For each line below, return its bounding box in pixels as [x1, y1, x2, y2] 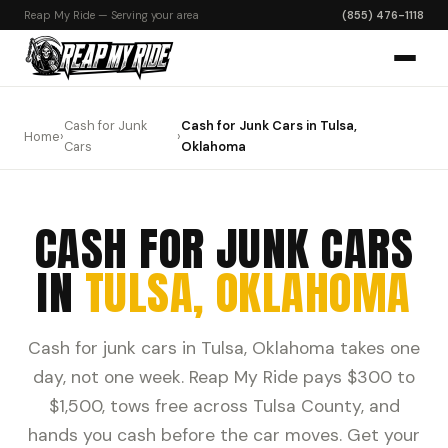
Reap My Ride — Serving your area [24, 8, 199, 22]
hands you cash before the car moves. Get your [28, 424, 420, 446]
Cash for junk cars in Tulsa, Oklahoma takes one [28, 337, 420, 359]
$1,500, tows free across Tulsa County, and [48, 395, 400, 417]
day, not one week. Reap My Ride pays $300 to [33, 366, 415, 388]
